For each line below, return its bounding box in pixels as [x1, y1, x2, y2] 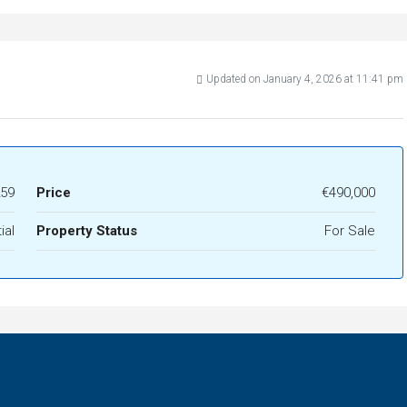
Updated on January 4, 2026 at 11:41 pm [206, 73, 403, 86]
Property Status [35, 223, 137, 240]
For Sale [324, 223, 375, 240]
